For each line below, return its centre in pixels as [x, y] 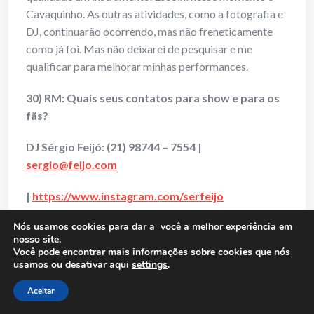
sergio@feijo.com [71, 165]
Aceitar [41, 291]
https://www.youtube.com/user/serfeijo [171, 277]
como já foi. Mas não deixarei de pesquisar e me [139, 49]
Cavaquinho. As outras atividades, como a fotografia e [155, 14]
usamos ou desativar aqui [73, 265]
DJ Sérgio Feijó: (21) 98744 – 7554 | [114, 147]
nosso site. [37, 239]
